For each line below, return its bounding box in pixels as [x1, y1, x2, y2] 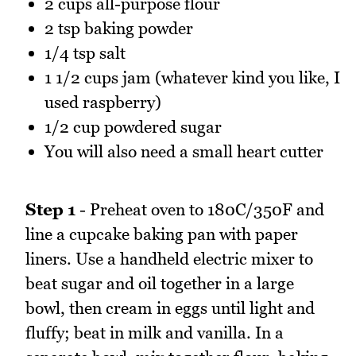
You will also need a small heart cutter [44, 141, 323, 162]
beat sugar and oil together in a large [25, 273, 294, 293]
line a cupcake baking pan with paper [25, 223, 298, 244]
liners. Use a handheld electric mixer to [25, 248, 313, 269]
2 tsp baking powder [44, 18, 193, 39]
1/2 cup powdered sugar [44, 117, 222, 137]
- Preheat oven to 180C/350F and [75, 199, 324, 219]
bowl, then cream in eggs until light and [25, 297, 315, 318]
